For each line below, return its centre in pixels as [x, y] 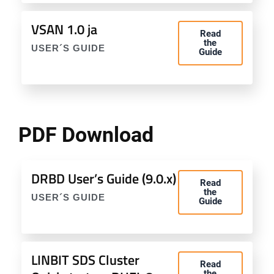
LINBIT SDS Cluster [85, 260]
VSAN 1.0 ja [64, 29]
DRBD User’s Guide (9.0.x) [104, 179]
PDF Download [86, 135]
